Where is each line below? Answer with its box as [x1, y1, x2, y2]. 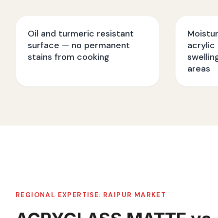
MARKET [132, 190, 166, 199]
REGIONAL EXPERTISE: [16, 190, 103, 199]
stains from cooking [28, 51, 109, 63]
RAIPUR [103, 190, 132, 199]
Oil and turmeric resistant [28, 28, 134, 39]
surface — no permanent [28, 39, 130, 51]
